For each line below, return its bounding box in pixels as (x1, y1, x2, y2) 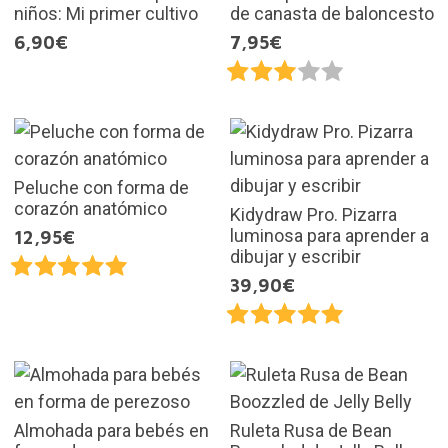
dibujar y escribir (230, 246, 361, 268)
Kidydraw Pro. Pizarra (230, 204, 397, 226)
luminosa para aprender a (230, 225, 429, 247)
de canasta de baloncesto (230, 3, 434, 25)
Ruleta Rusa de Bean (230, 420, 392, 442)
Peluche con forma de (13, 177, 189, 199)
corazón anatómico (13, 198, 167, 220)
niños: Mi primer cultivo (13, 3, 198, 25)
